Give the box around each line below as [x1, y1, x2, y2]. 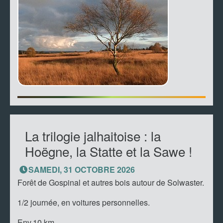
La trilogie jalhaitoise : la [25, 126, 161, 145]
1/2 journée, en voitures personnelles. [17, 197, 152, 208]
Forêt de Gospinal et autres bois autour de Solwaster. [17, 177, 204, 188]
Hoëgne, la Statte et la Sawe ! [25, 142, 192, 160]
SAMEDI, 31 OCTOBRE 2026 [28, 164, 135, 175]
